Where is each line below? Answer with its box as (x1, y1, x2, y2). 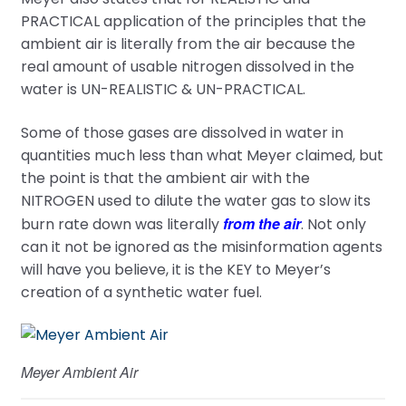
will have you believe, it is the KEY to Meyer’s (20, 258, 331, 280)
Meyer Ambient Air (20, 362, 138, 383)
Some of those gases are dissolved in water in (20, 121, 343, 143)
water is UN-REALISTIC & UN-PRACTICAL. (20, 79, 305, 101)
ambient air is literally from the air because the (20, 34, 355, 55)
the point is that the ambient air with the (20, 167, 310, 188)
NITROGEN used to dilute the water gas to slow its (20, 189, 371, 211)
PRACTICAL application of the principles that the (20, 11, 366, 33)
